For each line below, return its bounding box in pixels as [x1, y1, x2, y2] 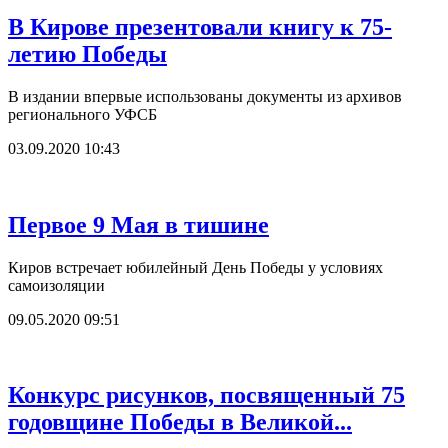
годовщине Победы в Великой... [8, 409, 352, 436]
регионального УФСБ [8, 105, 157, 123]
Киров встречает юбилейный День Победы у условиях [8, 258, 383, 276]
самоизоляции [8, 276, 105, 294]
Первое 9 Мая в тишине [8, 211, 269, 238]
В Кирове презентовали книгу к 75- [8, 13, 392, 40]
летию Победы [8, 40, 167, 67]
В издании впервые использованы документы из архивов [8, 87, 402, 105]
